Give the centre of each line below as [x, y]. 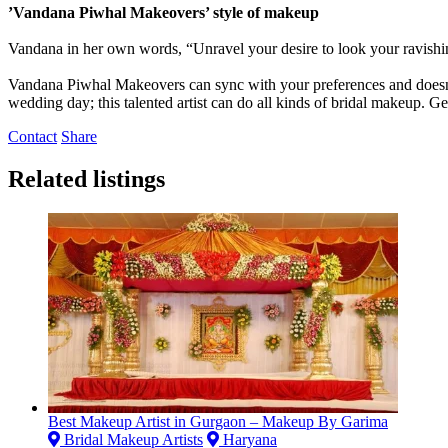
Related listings [86, 178]
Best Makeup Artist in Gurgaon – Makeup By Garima [218, 421]
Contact [32, 136]
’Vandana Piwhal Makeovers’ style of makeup [163, 12]
